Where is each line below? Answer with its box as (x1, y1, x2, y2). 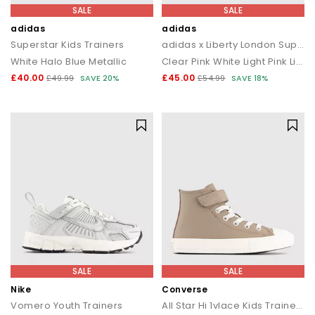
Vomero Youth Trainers (11, 299, 123, 312)
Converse (162, 283, 207, 295)
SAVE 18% (231, 72, 269, 84)
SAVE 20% (80, 72, 120, 84)
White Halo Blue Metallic (11, 54, 127, 68)
